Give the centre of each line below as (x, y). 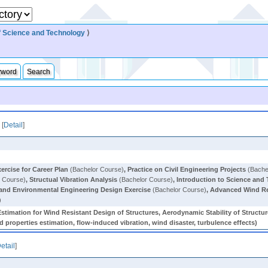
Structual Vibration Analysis (74, 179)
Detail (13, 125)
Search (39, 72)
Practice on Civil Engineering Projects (187, 169)
